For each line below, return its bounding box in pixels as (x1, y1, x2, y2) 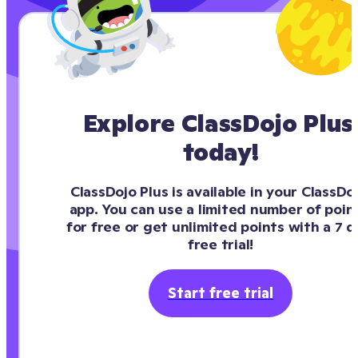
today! (182, 137, 259, 168)
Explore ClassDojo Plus (82, 109, 353, 139)
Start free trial (168, 284, 273, 303)
